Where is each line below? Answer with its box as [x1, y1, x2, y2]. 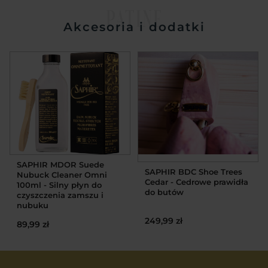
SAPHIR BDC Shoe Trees [145, 166, 242, 176]
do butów [145, 187, 184, 197]
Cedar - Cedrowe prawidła [145, 176, 248, 187]
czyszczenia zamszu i [17, 190, 103, 200]
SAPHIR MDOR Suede [17, 160, 104, 170]
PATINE [105, 5, 163, 31]
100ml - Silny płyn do [17, 180, 102, 190]
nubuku [17, 200, 48, 211]
